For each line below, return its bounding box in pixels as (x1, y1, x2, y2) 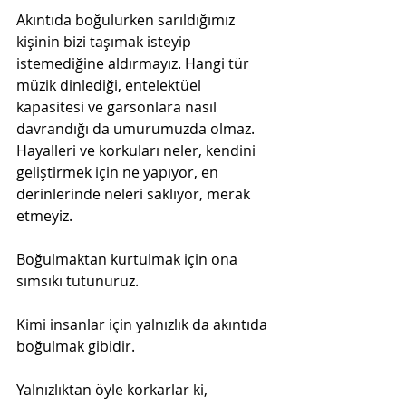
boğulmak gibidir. (16, 335, 135, 356)
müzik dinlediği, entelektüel (16, 74, 205, 95)
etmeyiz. (16, 205, 72, 226)
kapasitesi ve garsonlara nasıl (16, 96, 220, 117)
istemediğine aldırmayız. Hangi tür (16, 53, 253, 73)
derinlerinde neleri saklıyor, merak (16, 183, 254, 204)
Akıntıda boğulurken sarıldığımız (16, 9, 238, 30)
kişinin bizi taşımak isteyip (16, 31, 195, 52)
